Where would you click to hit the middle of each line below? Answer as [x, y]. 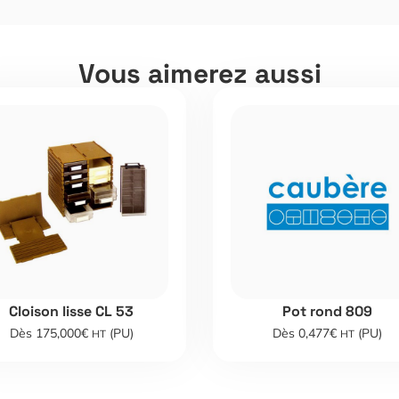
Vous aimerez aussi [199, 74]
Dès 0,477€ [307, 333]
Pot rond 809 [328, 311]
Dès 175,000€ [50, 333]
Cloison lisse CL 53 [72, 311]
